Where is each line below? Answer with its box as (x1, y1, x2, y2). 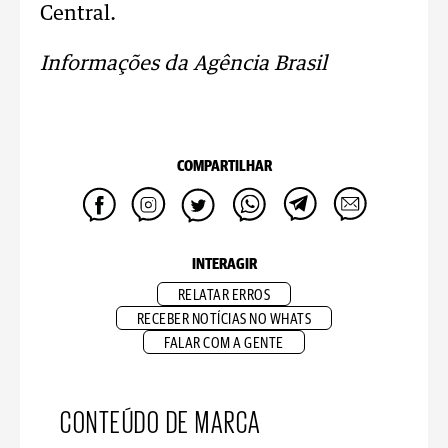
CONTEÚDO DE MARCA (60, 404, 262, 436)
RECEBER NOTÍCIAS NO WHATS (136, 312, 312, 327)
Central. (40, 4, 116, 24)
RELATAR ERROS (177, 288, 271, 303)
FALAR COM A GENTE (164, 336, 284, 351)
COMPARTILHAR (176, 159, 272, 174)
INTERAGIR (191, 257, 257, 272)
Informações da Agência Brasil (40, 54, 327, 74)
